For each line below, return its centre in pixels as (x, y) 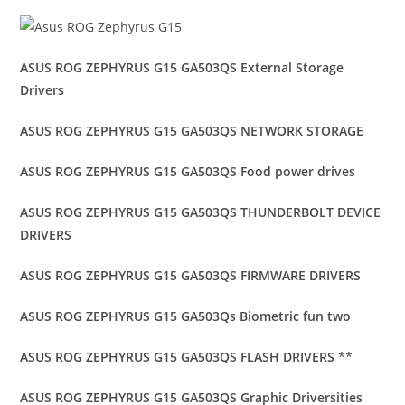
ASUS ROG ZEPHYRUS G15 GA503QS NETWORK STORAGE (192, 131)
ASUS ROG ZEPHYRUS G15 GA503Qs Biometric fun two (186, 316)
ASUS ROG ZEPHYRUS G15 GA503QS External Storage (182, 68)
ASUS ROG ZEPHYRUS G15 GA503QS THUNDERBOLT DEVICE (201, 212)
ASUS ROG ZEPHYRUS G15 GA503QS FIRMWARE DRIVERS (191, 276)
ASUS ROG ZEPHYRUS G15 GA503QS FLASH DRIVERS (179, 357)
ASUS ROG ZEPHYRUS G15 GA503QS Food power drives (188, 172)
